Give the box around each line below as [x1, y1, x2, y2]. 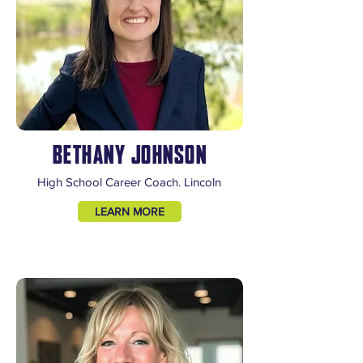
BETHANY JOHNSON [52, 141, 207, 169]
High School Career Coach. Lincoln [37, 175, 221, 189]
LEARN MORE [95, 205, 164, 218]
